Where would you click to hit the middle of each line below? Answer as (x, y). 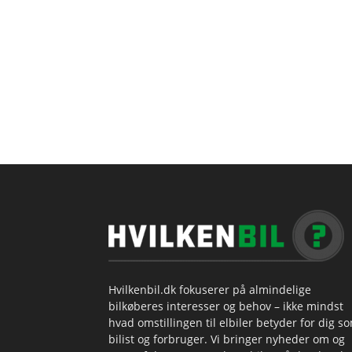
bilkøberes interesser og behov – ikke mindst (226, 306)
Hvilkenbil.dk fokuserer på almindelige (210, 290)
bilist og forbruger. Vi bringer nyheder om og (227, 339)
